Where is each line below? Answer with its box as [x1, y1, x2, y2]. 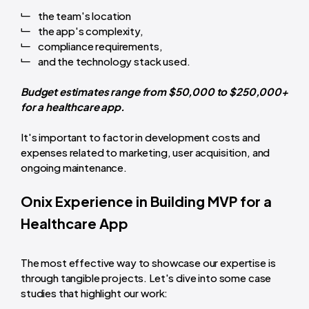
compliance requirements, [38, 39, 163, 52]
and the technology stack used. [38, 54, 190, 68]
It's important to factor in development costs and [21, 130, 260, 143]
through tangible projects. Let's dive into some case [21, 270, 272, 284]
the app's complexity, [38, 23, 143, 37]
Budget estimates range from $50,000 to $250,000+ [21, 84, 288, 98]
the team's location [38, 8, 132, 22]
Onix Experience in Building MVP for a [21, 192, 272, 210]
